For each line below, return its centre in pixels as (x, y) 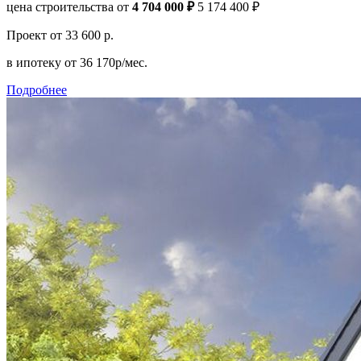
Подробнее (37, 89)
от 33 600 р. (82, 35)
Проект (28, 35)
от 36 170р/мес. (106, 62)
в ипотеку (35, 62)
